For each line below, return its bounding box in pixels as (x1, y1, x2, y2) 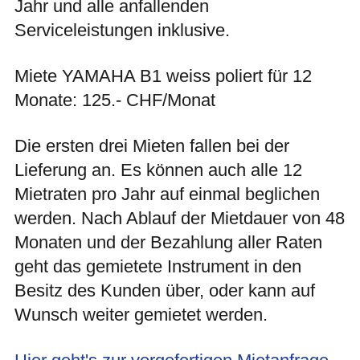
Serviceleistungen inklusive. (14, 20, 230, 41)
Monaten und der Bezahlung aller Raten (14, 232, 322, 253)
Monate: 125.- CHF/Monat (14, 90, 215, 111)
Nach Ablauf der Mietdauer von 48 (81, 208, 345, 229)
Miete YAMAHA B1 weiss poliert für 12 (14, 66, 312, 87)
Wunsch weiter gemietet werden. (14, 305, 268, 325)
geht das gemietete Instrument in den (14, 256, 301, 277)
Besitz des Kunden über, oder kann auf (14, 280, 315, 301)
